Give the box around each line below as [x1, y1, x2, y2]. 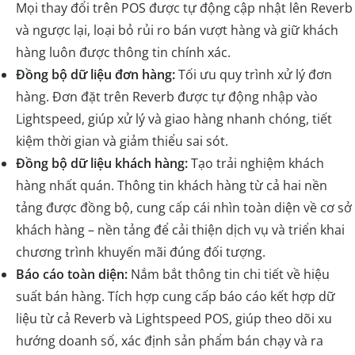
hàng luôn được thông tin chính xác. [16, 43, 231, 61]
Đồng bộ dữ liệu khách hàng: [16, 154, 188, 172]
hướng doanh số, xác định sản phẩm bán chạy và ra [16, 331, 323, 349]
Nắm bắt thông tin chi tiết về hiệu [128, 265, 330, 283]
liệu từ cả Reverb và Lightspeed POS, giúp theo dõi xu [16, 309, 332, 327]
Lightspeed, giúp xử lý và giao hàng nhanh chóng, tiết [16, 109, 332, 128]
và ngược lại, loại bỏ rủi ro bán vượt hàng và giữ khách [16, 21, 338, 39]
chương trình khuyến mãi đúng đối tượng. [16, 242, 265, 261]
